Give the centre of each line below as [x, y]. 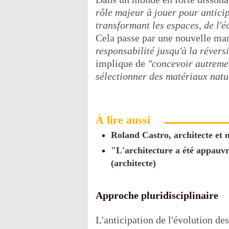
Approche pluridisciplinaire [157, 195]
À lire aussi [123, 120]
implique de [122, 63]
